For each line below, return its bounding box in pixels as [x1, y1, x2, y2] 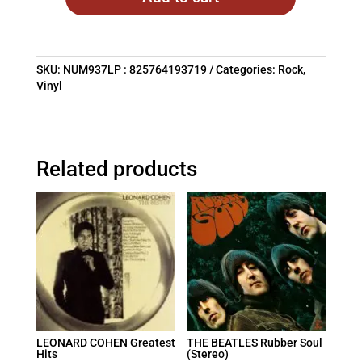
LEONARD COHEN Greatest [36, 336, 175, 350]
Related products [36, 157, 197, 182]
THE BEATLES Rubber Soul [187, 336, 323, 350]
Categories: [215, 63, 278, 77]
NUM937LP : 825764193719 [62, 63, 207, 77]
